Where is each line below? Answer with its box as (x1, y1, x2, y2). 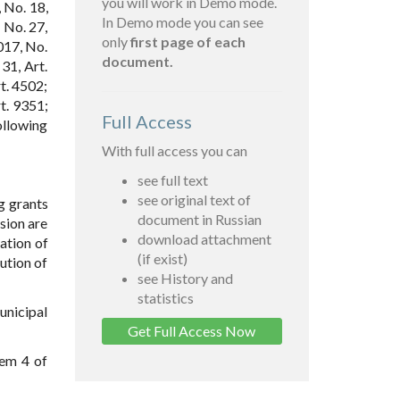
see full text (137, 171, 208, 189)
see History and (137, 270, 233, 287)
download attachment (137, 230, 271, 248)
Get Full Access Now (128, 322, 256, 340)
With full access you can (101, 142, 247, 160)
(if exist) (137, 250, 187, 268)
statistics (137, 289, 194, 307)
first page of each (129, 33, 246, 51)
